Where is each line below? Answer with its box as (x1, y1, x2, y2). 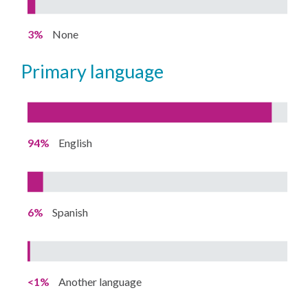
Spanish (52, 206, 89, 219)
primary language (32, 60, 164, 83)
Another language (58, 275, 142, 289)
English (58, 136, 93, 150)
